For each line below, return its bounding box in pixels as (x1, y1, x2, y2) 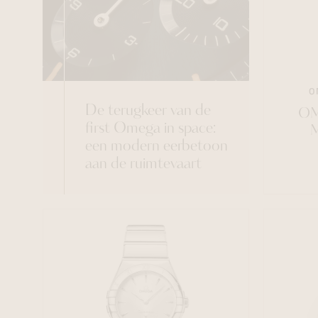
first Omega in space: (85, 121, 216, 136)
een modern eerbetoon (85, 139, 228, 154)
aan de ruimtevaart (85, 157, 202, 172)
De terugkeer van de (85, 104, 211, 119)
